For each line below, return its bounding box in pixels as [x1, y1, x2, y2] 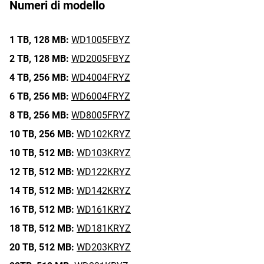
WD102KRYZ [77, 128, 131, 140]
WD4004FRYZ [71, 72, 130, 83]
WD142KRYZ [77, 185, 131, 196]
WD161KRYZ [77, 204, 131, 215]
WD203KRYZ [77, 242, 131, 253]
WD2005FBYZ [71, 53, 130, 64]
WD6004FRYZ [71, 91, 130, 102]
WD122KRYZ [77, 166, 131, 177]
